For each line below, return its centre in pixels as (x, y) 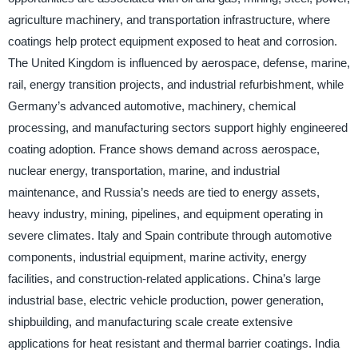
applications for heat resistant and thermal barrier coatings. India (173, 344)
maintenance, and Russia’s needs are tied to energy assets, (163, 193)
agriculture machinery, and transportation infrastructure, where (169, 20)
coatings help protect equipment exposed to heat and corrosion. (172, 42)
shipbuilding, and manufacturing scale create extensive (150, 322)
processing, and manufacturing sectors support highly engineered (177, 128)
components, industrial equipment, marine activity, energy (157, 257)
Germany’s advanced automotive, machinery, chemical (151, 106)
